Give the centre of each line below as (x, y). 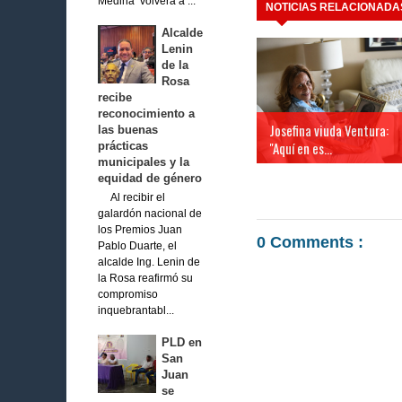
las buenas (127, 130)
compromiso (127, 295)
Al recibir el (131, 198)
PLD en (182, 343)
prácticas (122, 146)
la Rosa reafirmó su (145, 279)
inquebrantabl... (135, 311)
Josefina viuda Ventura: (329, 131)
